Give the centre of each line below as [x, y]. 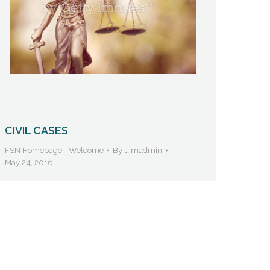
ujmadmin [143, 150]
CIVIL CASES [36, 130]
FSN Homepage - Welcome [54, 150]
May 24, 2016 [29, 162]
